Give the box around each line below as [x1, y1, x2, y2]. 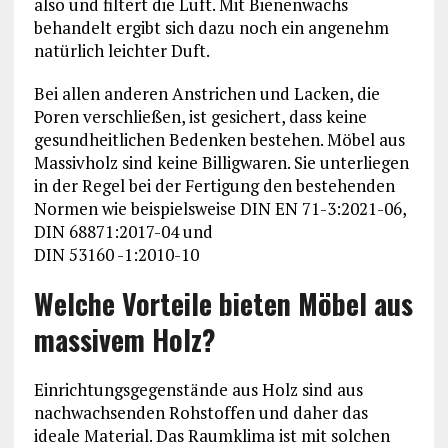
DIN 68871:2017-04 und [33, 220, 213, 244]
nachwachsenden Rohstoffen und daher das [33, 401, 368, 425]
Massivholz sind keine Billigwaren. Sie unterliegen [33, 151, 409, 175]
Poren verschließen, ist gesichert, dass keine [33, 105, 367, 129]
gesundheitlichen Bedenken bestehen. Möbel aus [33, 128, 405, 152]
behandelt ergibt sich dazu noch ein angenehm [33, 16, 389, 40]
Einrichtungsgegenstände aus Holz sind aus [33, 378, 363, 402]
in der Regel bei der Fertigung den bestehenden [33, 174, 395, 198]
